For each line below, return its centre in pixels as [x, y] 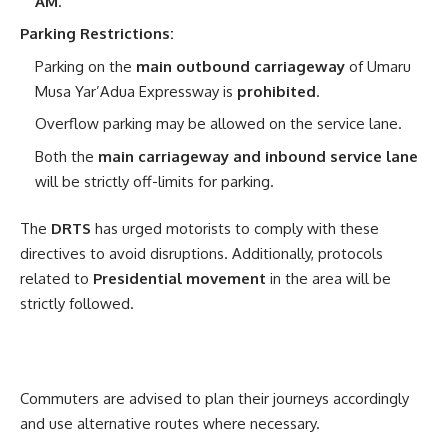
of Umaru [378, 66]
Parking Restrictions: [97, 33]
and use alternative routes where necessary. [170, 423]
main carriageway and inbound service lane [258, 156]
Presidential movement [179, 278]
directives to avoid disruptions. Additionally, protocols [201, 253]
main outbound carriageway [240, 66]
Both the [66, 156]
